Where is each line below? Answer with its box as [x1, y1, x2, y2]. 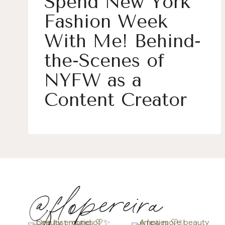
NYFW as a [44, 70, 142, 91]
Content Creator [44, 89, 187, 110]
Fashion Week [44, 11, 168, 32]
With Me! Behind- [44, 31, 201, 52]
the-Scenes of [44, 50, 164, 71]
